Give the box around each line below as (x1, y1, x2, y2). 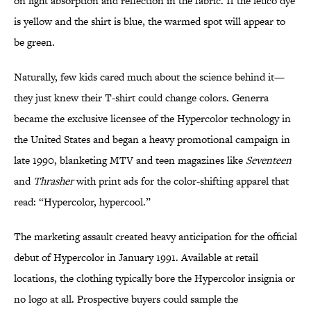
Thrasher (33, 174, 74, 189)
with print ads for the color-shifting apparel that (74, 174, 289, 189)
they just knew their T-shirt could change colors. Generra (14, 90, 269, 106)
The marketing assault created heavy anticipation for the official (14, 229, 297, 244)
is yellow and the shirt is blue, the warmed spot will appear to (14, 14, 285, 29)
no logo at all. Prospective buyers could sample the (14, 292, 238, 307)
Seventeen (246, 153, 292, 168)
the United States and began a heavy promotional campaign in (14, 132, 290, 147)
